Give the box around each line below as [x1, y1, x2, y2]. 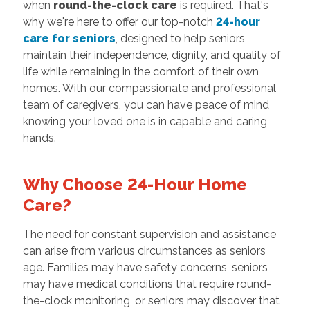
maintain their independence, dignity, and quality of [22, 48, 281, 62]
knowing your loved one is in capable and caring [22, 115, 267, 129]
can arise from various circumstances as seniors [22, 244, 266, 258]
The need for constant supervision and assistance [22, 228, 276, 241]
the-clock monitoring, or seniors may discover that [22, 294, 280, 308]
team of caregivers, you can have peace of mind [22, 98, 269, 112]
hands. [22, 131, 56, 145]
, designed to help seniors [115, 32, 245, 46]
